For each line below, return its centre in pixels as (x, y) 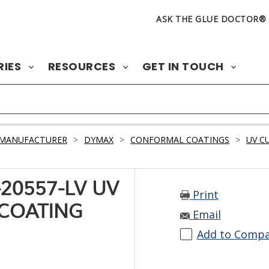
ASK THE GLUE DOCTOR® (211, 19)
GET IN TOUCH (184, 66)
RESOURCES (83, 66)
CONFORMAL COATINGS (180, 140)
